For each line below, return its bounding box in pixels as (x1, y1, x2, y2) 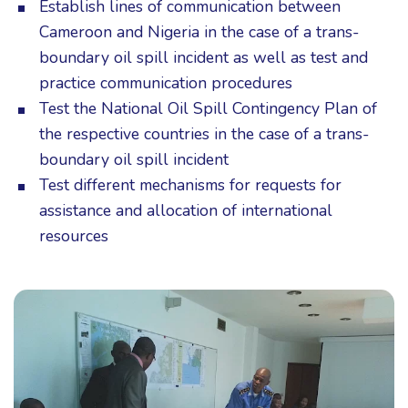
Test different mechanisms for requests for (39, 174, 342, 196)
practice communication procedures (39, 72, 292, 94)
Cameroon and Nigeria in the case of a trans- (39, 21, 359, 43)
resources (39, 225, 108, 247)
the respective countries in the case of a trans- (39, 123, 369, 145)
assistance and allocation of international (39, 199, 332, 221)
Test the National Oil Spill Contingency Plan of (39, 97, 377, 119)
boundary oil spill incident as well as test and (39, 46, 368, 68)
